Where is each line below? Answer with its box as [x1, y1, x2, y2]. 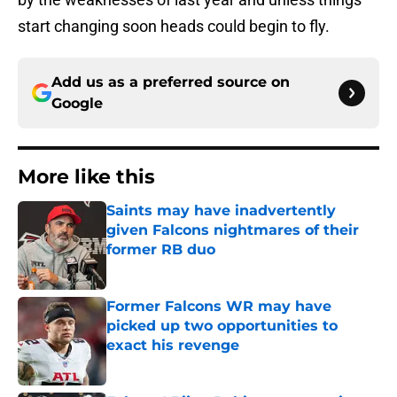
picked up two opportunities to [106, 317, 338, 335]
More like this [18, 165, 155, 190]
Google [51, 95, 103, 113]
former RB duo [106, 241, 215, 259]
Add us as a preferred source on [51, 74, 290, 91]
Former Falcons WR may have [106, 298, 331, 315]
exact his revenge [106, 337, 239, 354]
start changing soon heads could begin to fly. [18, 17, 330, 36]
